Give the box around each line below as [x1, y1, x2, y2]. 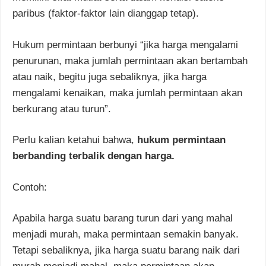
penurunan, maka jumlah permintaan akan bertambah [12, 55, 248, 66]
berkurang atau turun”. [12, 103, 111, 115]
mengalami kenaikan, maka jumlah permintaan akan [12, 87, 242, 99]
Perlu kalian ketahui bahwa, [12, 134, 137, 146]
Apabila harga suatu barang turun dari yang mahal [12, 213, 233, 224]
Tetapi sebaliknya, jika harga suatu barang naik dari [12, 245, 240, 256]
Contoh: [12, 181, 47, 193]
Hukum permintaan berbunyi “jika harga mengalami [12, 39, 238, 50]
